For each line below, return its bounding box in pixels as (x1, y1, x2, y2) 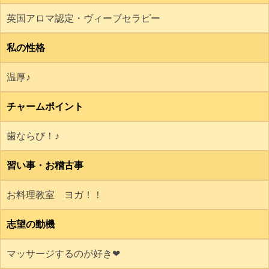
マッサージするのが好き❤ (7, 249, 120, 259)
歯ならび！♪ (7, 131, 59, 141)
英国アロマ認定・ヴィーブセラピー (7, 13, 160, 23)
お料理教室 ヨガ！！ (7, 190, 103, 200)
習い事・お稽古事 (7, 160, 83, 171)
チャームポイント (7, 101, 83, 112)
